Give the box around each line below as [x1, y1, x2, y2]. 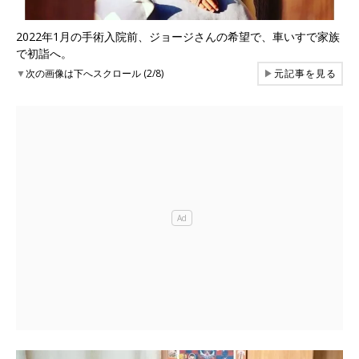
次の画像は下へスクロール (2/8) [26, 66, 163, 80]
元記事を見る [274, 66, 337, 80]
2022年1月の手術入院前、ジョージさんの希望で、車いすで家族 [16, 28, 340, 44]
